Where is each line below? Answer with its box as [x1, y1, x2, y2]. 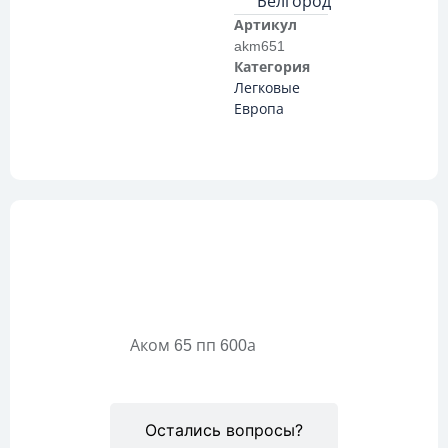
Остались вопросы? [145, 419, 303, 440]
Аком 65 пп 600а [130, 337, 256, 355]
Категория [234, 59, 310, 76]
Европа [234, 101, 284, 118]
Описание [185, 267, 263, 288]
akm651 [234, 38, 285, 55]
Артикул [234, 17, 297, 34]
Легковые [234, 80, 300, 97]
